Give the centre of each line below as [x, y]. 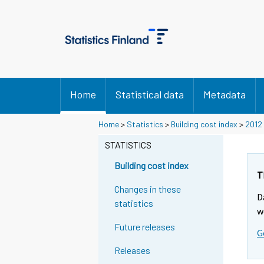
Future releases [145, 227]
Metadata [225, 94]
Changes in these [148, 189]
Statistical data [150, 94]
